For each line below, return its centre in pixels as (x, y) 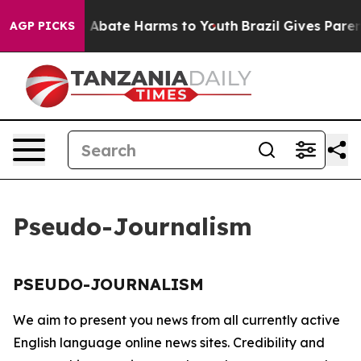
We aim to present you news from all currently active (176, 320)
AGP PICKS (42, 26)
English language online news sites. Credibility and (169, 342)
